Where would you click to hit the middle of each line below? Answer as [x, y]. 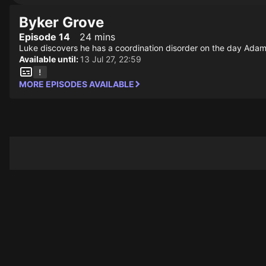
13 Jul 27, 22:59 [111, 59]
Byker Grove [61, 22]
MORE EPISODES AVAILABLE [77, 84]
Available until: [50, 59]
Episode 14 [45, 37]
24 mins [97, 37]
